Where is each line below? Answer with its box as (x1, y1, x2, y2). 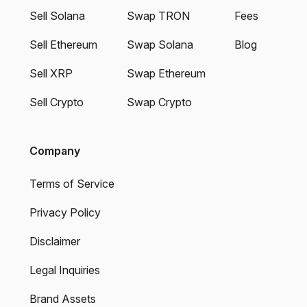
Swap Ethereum (126, 66, 206, 81)
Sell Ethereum (29, 38, 97, 52)
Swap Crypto (126, 95, 192, 110)
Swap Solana (126, 38, 193, 52)
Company (29, 144, 80, 158)
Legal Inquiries (29, 263, 100, 278)
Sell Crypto (29, 95, 84, 110)
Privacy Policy (29, 206, 101, 220)
